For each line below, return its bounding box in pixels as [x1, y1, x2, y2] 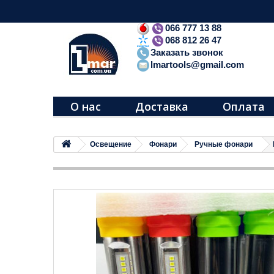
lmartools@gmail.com [150, 59, 244, 70]
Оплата [223, 99, 265, 114]
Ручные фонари [194, 140, 253, 149]
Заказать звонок [150, 47, 223, 58]
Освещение [90, 140, 131, 149]
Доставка [135, 99, 188, 114]
